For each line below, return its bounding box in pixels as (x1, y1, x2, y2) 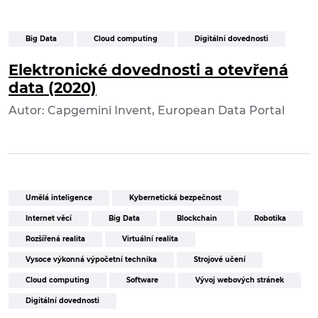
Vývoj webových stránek (195, 276, 284, 285)
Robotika (254, 214, 286, 223)
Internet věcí (26, 214, 72, 223)
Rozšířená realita (26, 235, 85, 243)
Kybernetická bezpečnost (129, 194, 221, 202)
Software (126, 276, 158, 285)
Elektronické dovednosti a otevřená (9, 61, 288, 79)
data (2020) (9, 79, 97, 97)
